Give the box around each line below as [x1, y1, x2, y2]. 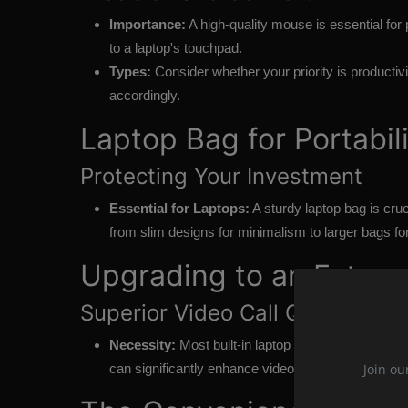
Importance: [109, 16, 186, 33]
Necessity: [109, 337, 176, 353]
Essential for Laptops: [109, 200, 250, 217]
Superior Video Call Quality [80, 300, 358, 327]
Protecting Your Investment [80, 163, 362, 190]
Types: [109, 64, 151, 80]
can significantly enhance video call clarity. [109, 361, 360, 377]
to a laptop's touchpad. [109, 40, 242, 56]
